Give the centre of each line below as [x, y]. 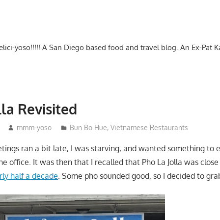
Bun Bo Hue [88, 127]
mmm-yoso [34, 127]
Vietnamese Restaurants [149, 127]
